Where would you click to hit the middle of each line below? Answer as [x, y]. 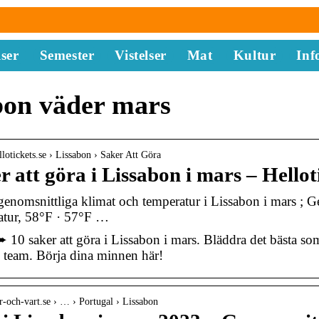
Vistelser [141, 55]
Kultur [255, 55]
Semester [67, 55]
